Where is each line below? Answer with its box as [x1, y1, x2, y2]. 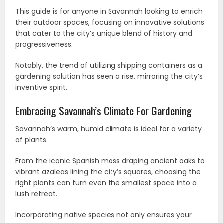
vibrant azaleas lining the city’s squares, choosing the [15, 166, 201, 177]
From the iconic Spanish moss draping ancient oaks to [15, 155, 205, 166]
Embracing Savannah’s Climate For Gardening [15, 102, 192, 118]
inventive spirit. [15, 82, 68, 92]
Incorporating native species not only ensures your [15, 209, 192, 220]
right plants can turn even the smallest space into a [15, 177, 197, 188]
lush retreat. [15, 188, 58, 199]
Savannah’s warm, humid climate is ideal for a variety [15, 123, 202, 134]
